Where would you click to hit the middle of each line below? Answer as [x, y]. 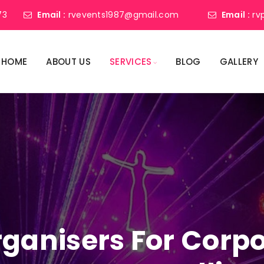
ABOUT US [68, 62]
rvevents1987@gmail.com [123, 15]
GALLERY [239, 62]
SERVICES [131, 62]
